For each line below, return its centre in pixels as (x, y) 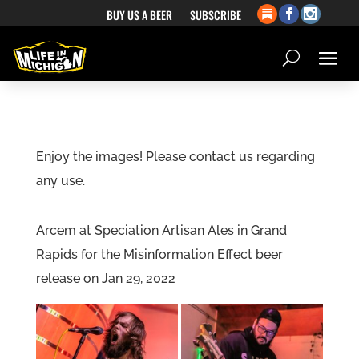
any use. (60, 181)
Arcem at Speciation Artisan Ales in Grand (161, 230)
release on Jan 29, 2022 (105, 278)
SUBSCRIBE (216, 15)
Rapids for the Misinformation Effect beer (159, 254)
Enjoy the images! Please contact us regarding (175, 157)
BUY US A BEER (139, 15)
